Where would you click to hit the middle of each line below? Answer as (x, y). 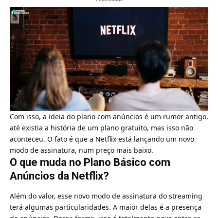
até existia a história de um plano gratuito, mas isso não (101, 128)
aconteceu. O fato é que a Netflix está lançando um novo (102, 139)
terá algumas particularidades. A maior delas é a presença (106, 207)
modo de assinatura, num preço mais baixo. (82, 150)
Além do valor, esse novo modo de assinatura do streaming (106, 196)
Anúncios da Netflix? (59, 176)
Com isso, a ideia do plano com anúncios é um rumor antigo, (109, 117)
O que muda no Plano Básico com (90, 163)
